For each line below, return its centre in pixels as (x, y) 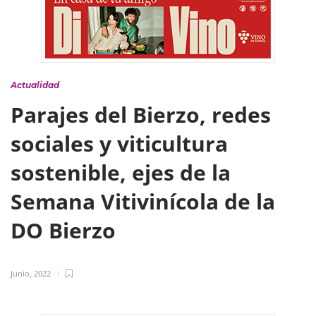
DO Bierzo (66, 230)
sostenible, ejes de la (121, 172)
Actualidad (35, 85)
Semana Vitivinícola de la (143, 201)
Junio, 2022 (31, 273)
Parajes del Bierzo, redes (141, 115)
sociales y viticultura (119, 144)
